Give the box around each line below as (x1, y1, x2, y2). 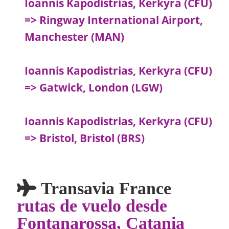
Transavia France (36, 179, 172, 197)
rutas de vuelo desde (17, 196, 168, 214)
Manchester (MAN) (25, 30, 125, 44)
